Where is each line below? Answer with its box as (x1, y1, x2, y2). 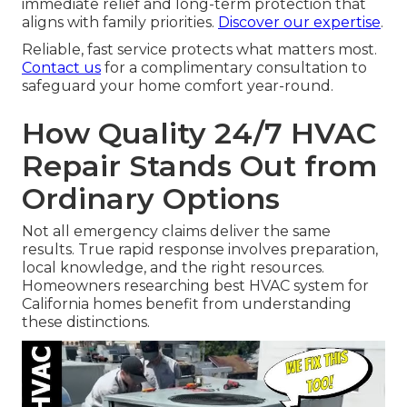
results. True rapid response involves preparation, (22, 241, 378, 259)
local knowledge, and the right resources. (22, 259, 324, 277)
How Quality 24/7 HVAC (22, 115, 376, 152)
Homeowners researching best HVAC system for (22, 277, 369, 295)
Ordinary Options (22, 181, 280, 217)
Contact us (22, 59, 101, 77)
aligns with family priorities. (22, 14, 218, 32)
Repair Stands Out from (22, 148, 378, 184)
